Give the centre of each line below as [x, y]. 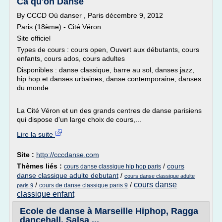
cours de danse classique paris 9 [83, 185]
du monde [33, 88]
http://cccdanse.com [68, 155]
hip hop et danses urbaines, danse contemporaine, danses [109, 79]
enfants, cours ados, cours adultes [71, 58]
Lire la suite [36, 134]
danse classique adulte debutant [68, 175]
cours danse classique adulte [160, 176]
